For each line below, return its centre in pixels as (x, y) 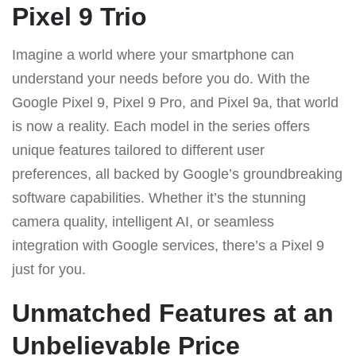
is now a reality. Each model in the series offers (161, 126)
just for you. (49, 269)
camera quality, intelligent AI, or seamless (143, 221)
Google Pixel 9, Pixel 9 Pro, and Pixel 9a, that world (175, 102)
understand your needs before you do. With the (161, 78)
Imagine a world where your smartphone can (153, 54)
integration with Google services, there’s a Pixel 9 (168, 245)
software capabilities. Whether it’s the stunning (159, 197)
